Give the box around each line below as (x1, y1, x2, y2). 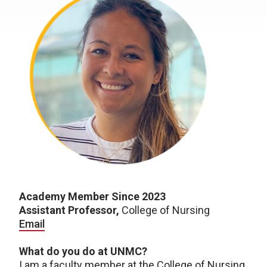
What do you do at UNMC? (19, 245, 147, 257)
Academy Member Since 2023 (19, 190, 166, 203)
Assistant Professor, (19, 204, 119, 216)
